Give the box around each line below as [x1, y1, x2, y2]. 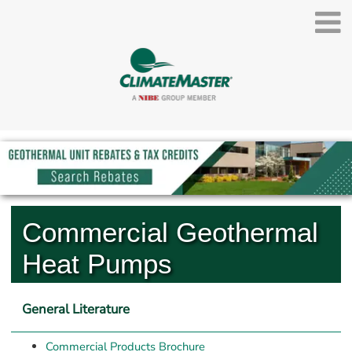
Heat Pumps [22, 248, 172, 280]
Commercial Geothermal [22, 217, 318, 248]
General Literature [22, 299, 130, 318]
